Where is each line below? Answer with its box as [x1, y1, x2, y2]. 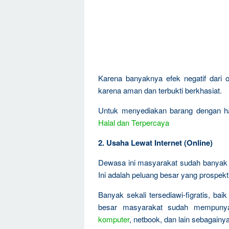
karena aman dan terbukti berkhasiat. [98, 85, 222, 96]
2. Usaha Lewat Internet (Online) [98, 137, 213, 148]
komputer [98, 214, 129, 224]
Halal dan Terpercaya [98, 117, 169, 128]
